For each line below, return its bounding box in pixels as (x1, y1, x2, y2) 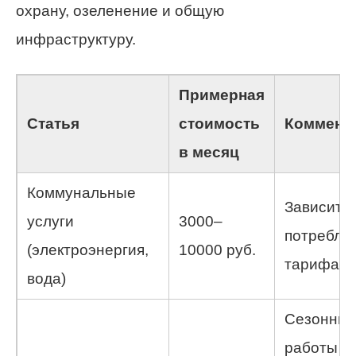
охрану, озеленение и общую (16, 2, 224, 19)
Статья (27, 114, 79, 132)
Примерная (179, 86, 265, 103)
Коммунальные (27, 184, 136, 201)
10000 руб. (179, 241, 256, 258)
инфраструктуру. (16, 30, 136, 48)
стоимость (179, 114, 260, 132)
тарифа (284, 255, 339, 273)
